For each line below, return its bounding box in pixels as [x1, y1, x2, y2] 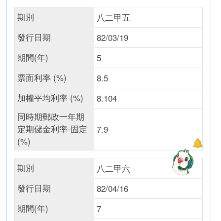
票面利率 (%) [17, 72, 67, 83]
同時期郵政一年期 [17, 110, 85, 122]
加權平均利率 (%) [17, 92, 84, 104]
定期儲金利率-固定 [17, 123, 88, 135]
